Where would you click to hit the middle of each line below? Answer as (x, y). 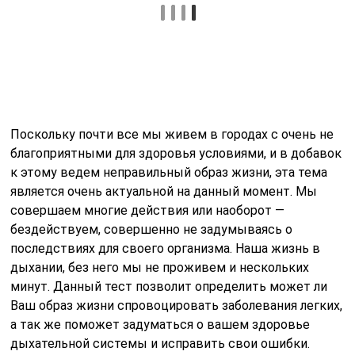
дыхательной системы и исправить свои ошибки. (160, 344)
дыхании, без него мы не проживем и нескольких (160, 268)
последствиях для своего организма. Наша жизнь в (166, 249)
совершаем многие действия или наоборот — (148, 211)
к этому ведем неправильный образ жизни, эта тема (169, 173)
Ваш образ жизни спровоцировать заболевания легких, (177, 306)
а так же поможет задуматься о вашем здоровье (160, 325)
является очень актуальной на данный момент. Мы (164, 192)
